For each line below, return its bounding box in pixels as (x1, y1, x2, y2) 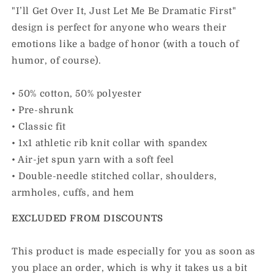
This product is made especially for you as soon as (12, 246, 256, 257)
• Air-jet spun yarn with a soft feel (12, 154, 174, 165)
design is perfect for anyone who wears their (12, 22, 227, 33)
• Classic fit (12, 121, 66, 132)
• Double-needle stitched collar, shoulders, (12, 171, 217, 182)
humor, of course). (12, 55, 102, 66)
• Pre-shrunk (12, 105, 74, 116)
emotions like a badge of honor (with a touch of (12, 39, 239, 50)
